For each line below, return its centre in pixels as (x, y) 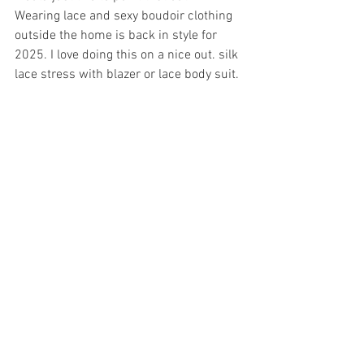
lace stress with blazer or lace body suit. (128, 75)
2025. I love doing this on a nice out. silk (128, 56)
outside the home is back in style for (117, 36)
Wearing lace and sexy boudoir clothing (125, 17)
